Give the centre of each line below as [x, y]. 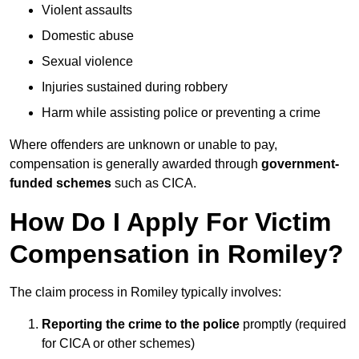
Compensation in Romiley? [177, 254]
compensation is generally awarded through [135, 164]
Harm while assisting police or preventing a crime [181, 113]
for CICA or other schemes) [118, 344]
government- [300, 164]
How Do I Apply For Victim [170, 222]
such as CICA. [154, 184]
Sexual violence [87, 62]
